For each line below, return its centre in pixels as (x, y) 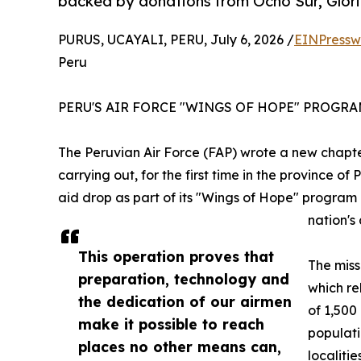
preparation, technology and (184, 278)
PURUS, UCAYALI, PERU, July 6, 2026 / (176, 39)
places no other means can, (180, 346)
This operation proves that (176, 256)
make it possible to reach (171, 324)
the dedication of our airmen (185, 301)
